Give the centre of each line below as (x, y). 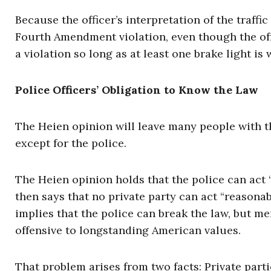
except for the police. (71, 143)
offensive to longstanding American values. (128, 230)
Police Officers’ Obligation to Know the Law (137, 90)
